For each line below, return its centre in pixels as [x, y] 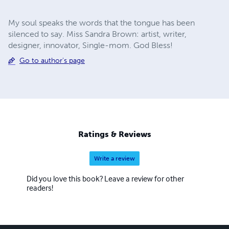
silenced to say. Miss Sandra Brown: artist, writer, [97, 34]
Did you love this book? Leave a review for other [105, 179]
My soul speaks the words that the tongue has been [101, 22]
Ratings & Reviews [114, 134]
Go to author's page [52, 60]
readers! [40, 188]
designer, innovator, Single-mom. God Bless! [90, 45]
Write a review [114, 159]
